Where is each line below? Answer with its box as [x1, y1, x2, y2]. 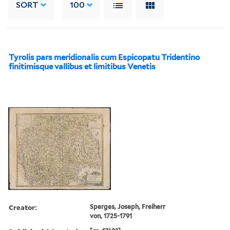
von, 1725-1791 [90, 212, 132, 220]
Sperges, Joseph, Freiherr [90, 202, 166, 210]
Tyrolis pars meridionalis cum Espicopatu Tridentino [9, 52, 200, 62]
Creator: [9, 202, 37, 212]
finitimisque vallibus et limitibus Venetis [9, 62, 156, 71]
